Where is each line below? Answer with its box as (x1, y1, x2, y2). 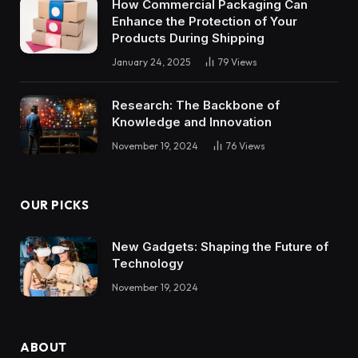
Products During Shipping (112, 30, 265, 46)
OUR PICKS (20, 197, 89, 213)
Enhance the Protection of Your (112, 13, 297, 29)
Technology (112, 256, 184, 272)
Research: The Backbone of (112, 97, 280, 113)
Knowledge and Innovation (112, 113, 272, 129)
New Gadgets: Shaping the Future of (112, 239, 328, 255)
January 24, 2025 (112, 55, 190, 68)
